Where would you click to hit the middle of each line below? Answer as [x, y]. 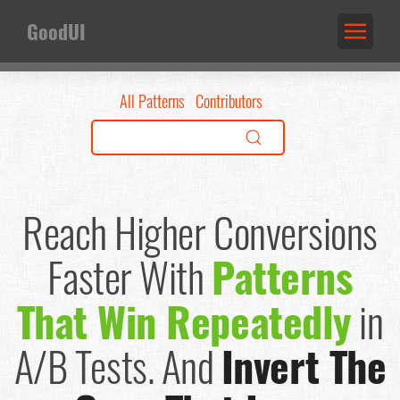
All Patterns [152, 101]
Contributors [229, 101]
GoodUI [56, 31]
